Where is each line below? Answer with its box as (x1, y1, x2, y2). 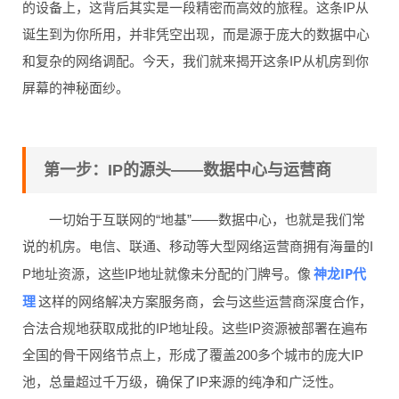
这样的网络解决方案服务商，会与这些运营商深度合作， (38, 294, 372, 309)
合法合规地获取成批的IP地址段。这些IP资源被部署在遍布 (22, 321, 368, 336)
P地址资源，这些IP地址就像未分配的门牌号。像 (22, 266, 311, 281)
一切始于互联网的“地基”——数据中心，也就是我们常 (49, 212, 365, 227)
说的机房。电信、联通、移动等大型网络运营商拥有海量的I (22, 239, 373, 254)
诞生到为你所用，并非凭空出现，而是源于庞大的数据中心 (22, 27, 370, 42)
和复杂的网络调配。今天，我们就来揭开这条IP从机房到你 (22, 53, 369, 69)
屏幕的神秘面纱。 (22, 80, 129, 95)
